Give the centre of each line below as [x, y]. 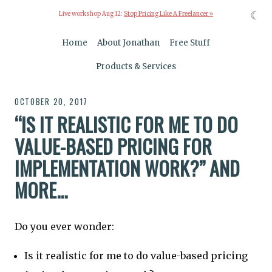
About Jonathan [128, 43]
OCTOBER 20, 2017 [52, 102]
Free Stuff [190, 43]
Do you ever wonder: [64, 227]
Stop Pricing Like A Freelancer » [168, 14]
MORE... [41, 189]
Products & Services [136, 67]
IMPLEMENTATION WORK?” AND [127, 168]
